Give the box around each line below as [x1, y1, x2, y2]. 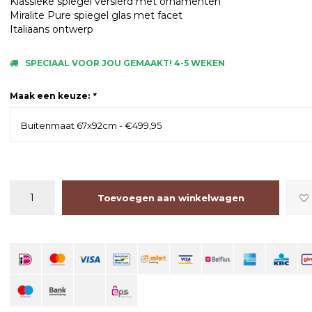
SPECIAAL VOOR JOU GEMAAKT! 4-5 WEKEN [24, 58, 225, 68]
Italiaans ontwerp [9, 23, 93, 36]
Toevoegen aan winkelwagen [97, 192, 244, 203]
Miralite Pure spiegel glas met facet [9, 9, 182, 22]
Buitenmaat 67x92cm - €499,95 [20, 120, 162, 131]
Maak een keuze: [9, 91, 92, 101]
